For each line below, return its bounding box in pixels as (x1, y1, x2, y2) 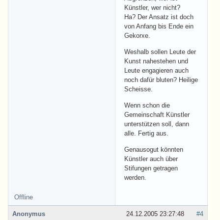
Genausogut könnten (124, 145, 183, 153)
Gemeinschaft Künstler (124, 110, 190, 118)
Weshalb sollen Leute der (124, 48, 196, 55)
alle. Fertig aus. (124, 129, 168, 137)
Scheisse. (124, 85, 153, 93)
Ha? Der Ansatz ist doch (124, 13, 193, 21)
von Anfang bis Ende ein (124, 22, 193, 30)
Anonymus (12, 210, 45, 218)
